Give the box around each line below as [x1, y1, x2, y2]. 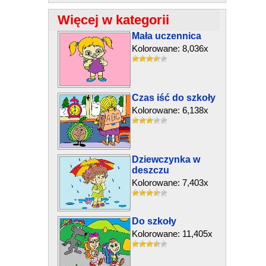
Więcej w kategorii [57, 12, 169, 27]
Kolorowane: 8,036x [131, 43, 208, 53]
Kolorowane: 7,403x [131, 178, 208, 188]
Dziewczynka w [131, 154, 200, 164]
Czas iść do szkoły [131, 93, 216, 103]
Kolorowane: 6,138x [131, 105, 208, 115]
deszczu [131, 165, 169, 175]
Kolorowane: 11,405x [131, 229, 213, 239]
